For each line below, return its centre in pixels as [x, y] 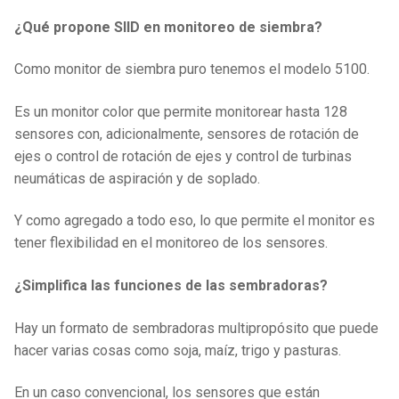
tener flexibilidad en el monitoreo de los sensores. [171, 243]
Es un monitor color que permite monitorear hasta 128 [181, 111]
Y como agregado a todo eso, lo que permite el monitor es [195, 221]
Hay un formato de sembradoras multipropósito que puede [196, 328]
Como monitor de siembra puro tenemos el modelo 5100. [192, 69]
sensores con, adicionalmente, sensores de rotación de [187, 134]
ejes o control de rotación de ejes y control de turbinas [183, 156]
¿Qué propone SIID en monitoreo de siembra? [168, 27]
